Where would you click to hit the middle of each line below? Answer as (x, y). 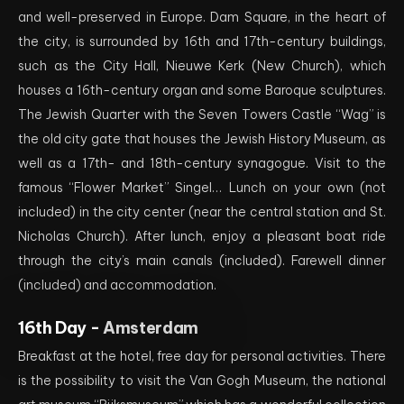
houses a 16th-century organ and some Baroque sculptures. (202, 90)
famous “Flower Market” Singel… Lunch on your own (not (202, 188)
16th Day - (61, 328)
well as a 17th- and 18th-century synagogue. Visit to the (202, 163)
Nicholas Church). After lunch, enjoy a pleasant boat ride (202, 236)
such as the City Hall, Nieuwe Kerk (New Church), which (202, 66)
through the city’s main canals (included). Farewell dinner (202, 261)
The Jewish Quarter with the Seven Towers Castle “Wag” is (202, 115)
